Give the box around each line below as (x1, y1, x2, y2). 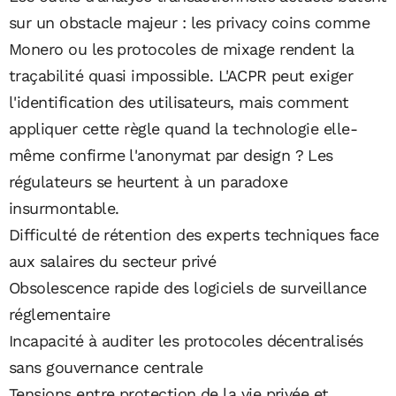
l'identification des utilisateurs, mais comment (9, 93, 349, 112)
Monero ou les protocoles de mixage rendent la (9, 40, 354, 59)
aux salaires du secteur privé (9, 252, 217, 271)
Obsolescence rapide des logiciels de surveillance (9, 278, 367, 298)
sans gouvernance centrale (9, 358, 203, 377)
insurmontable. (9, 199, 119, 218)
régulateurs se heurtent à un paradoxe (9, 172, 288, 192)
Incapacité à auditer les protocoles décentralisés (9, 331, 363, 351)
